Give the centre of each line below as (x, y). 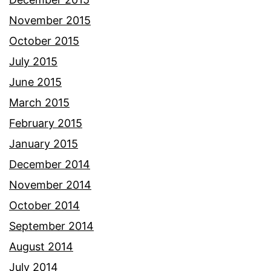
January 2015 (44, 143)
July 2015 (33, 61)
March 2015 (39, 102)
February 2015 (46, 123)
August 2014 (41, 246)
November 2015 (50, 20)
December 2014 (50, 164)
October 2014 (44, 205)
